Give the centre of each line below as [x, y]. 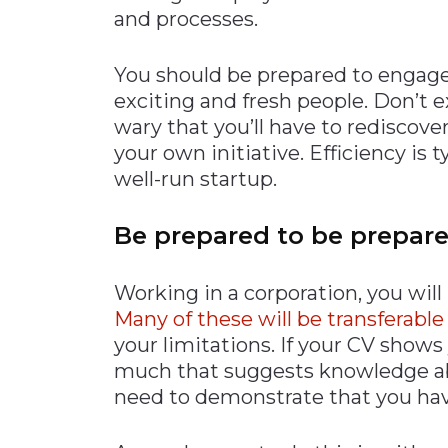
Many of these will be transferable [279, 318]
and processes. [186, 18]
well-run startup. [195, 178]
